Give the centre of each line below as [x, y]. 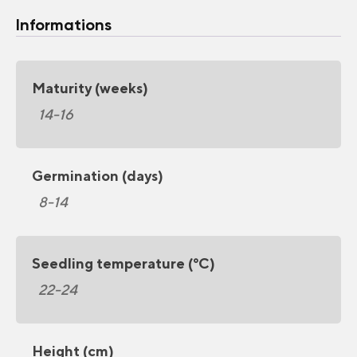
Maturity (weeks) [90, 88]
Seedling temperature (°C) [124, 263]
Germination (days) [98, 176]
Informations [64, 25]
